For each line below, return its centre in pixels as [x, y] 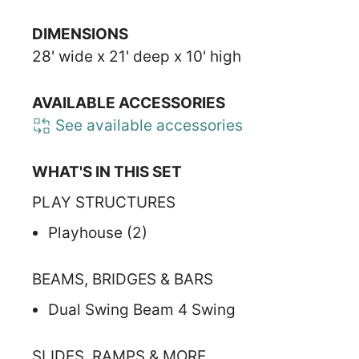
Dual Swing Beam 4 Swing [142, 309]
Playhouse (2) [98, 232]
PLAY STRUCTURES [104, 202]
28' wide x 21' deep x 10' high [137, 56]
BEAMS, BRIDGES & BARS [123, 279]
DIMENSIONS [80, 34]
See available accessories [147, 125]
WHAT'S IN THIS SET [107, 171]
